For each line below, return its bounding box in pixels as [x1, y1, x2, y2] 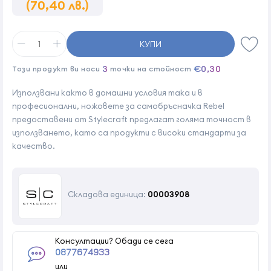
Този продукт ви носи [12, 64, 102, 73]
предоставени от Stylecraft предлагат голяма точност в [12, 114, 251, 124]
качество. [12, 141, 55, 151]
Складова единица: [68, 189, 146, 199]
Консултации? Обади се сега [55, 236, 174, 246]
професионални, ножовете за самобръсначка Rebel [12, 101, 224, 111]
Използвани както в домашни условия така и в [12, 88, 203, 97]
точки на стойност [108, 64, 194, 73]
